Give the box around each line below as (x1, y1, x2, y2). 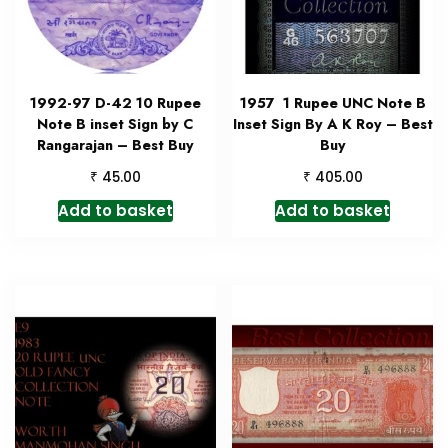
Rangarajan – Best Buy (36, 135, 194, 156)
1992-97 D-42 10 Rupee (29, 93, 201, 114)
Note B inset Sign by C (37, 114, 194, 135)
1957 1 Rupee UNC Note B (239, 93, 426, 114)
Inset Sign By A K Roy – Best (232, 114, 433, 135)
